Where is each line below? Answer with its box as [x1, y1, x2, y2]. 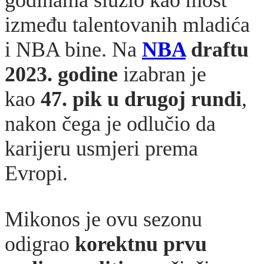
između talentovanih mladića [5, 12, 250, 37]
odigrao [5, 232, 75, 256]
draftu [186, 37, 249, 61]
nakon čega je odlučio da [5, 111, 216, 136]
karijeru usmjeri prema [5, 136, 198, 160]
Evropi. [5, 161, 68, 185]
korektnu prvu [75, 232, 207, 256]
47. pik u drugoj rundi [41, 87, 242, 111]
